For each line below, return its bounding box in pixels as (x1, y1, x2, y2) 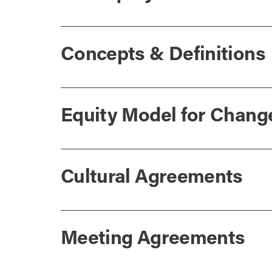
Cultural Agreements (60, 168, 243, 188)
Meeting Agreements (60, 229, 245, 249)
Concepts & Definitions (60, 46, 265, 65)
